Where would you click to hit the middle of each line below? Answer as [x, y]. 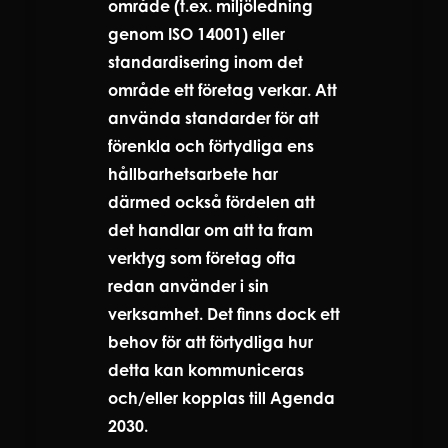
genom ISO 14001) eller [196, 33]
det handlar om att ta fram [210, 229]
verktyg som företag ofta [202, 257]
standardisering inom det [205, 61]
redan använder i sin [188, 285]
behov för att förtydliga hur [210, 341]
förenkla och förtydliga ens [211, 145]
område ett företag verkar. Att [222, 89]
